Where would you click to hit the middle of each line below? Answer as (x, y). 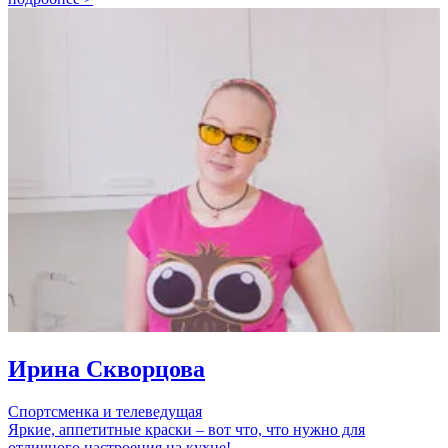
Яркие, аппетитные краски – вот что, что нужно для (186, 429)
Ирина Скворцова (106, 368)
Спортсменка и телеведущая (105, 411)
